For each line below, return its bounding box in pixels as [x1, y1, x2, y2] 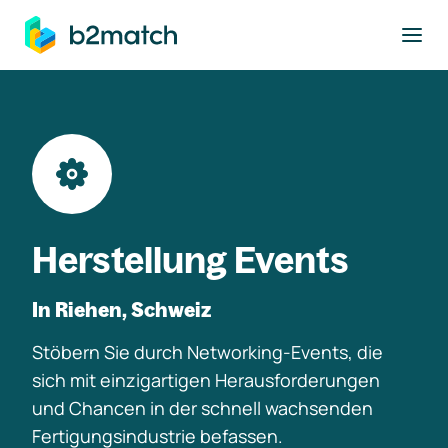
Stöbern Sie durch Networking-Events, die [32, 340, 383, 364]
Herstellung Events [32, 237, 349, 282]
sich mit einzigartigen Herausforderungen [32, 368, 380, 392]
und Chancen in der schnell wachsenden [32, 396, 373, 420]
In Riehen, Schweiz [32, 297, 211, 322]
